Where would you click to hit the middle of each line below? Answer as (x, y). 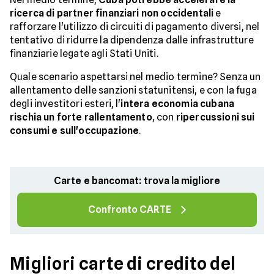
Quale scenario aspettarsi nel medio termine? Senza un (135, 77)
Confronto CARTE (130, 209)
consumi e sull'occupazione (75, 131)
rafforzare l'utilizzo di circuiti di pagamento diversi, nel (135, 27)
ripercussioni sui (215, 117)
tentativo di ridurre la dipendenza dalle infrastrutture (132, 40)
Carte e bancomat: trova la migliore (137, 181)
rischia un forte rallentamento (81, 117)
